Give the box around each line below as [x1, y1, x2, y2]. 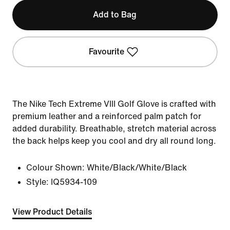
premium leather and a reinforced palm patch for [12, 112, 201, 121]
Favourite [89, 47, 125, 56]
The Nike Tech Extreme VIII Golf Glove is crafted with [12, 100, 216, 108]
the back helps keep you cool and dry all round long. [12, 137, 216, 145]
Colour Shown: [26, 163, 85, 172]
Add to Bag [93, 10, 137, 19]
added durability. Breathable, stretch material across [12, 124, 216, 133]
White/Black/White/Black [87, 163, 187, 172]
